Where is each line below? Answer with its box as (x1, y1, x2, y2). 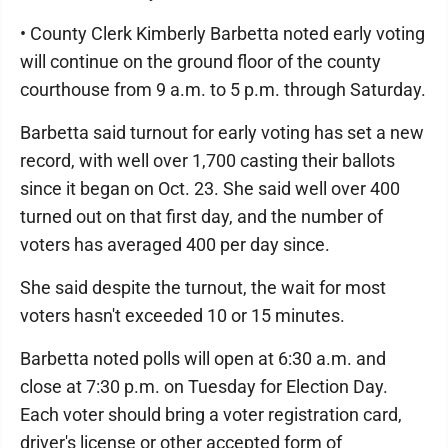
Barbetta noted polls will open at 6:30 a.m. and (20, 348, 386, 370)
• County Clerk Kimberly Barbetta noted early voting (20, 23, 425, 45)
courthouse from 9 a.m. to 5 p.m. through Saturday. (20, 79, 426, 101)
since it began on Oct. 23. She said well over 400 (20, 178, 400, 200)
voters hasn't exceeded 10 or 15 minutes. (20, 305, 345, 327)
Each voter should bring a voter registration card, (20, 404, 402, 426)
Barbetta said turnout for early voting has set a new (20, 122, 424, 144)
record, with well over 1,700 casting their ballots (20, 150, 395, 172)
